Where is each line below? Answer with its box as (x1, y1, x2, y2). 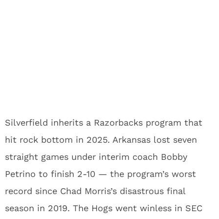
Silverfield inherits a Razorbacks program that (5, 117, 202, 128)
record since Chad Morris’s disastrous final (5, 186, 185, 197)
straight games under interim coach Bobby (5, 152, 187, 162)
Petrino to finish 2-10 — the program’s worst (5, 169, 196, 179)
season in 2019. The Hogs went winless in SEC (5, 203, 202, 214)
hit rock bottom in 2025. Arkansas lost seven (5, 134, 197, 145)
